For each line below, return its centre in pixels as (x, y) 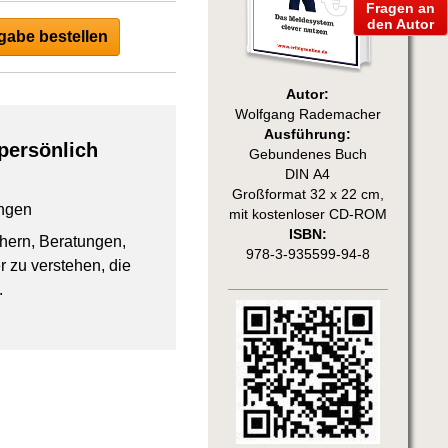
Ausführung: (308, 134)
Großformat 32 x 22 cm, (307, 194)
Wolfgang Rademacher (307, 114)
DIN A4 (308, 174)
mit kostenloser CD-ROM (307, 214)
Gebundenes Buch (307, 154)
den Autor (400, 23)
